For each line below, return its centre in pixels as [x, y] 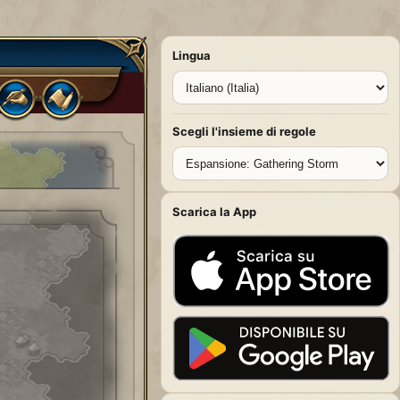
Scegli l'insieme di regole [244, 131]
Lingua [192, 55]
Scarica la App [214, 212]
